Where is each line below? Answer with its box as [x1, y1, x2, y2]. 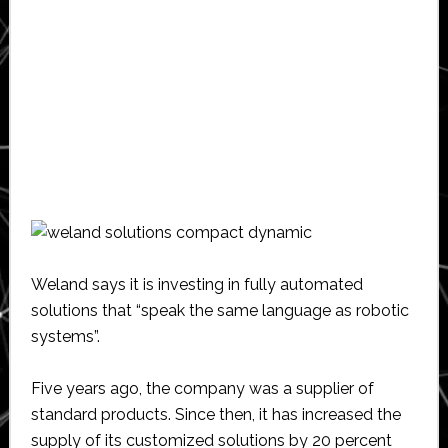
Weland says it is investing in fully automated [30, 274, 363, 294]
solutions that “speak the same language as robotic [30, 300, 409, 320]
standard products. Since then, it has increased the [30, 404, 401, 424]
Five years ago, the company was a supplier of [30, 378, 374, 398]
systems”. [30, 326, 100, 346]
